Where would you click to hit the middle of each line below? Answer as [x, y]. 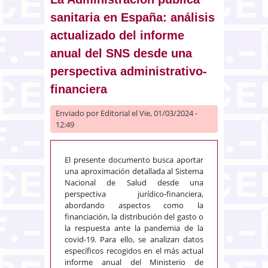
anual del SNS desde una [121, 54]
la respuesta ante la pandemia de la [134, 228]
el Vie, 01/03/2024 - [164, 113]
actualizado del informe [117, 36]
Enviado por [78, 113]
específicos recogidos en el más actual [134, 251]
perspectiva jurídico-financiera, [134, 194]
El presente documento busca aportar [134, 160]
